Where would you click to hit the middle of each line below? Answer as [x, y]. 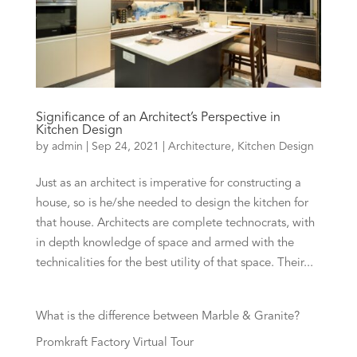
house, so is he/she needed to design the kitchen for [172, 204]
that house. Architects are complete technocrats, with [175, 224]
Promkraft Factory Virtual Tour [114, 343]
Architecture [199, 147]
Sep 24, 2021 [125, 147]
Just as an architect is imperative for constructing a [168, 184]
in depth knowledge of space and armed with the [165, 244]
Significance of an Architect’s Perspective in [158, 118]
